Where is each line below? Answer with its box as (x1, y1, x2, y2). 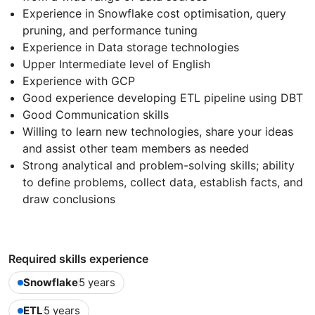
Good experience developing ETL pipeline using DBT (22, 91, 303, 105)
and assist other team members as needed (22, 141, 249, 156)
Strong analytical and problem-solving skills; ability (22, 158, 295, 173)
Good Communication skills (22, 108, 169, 122)
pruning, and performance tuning (22, 23, 198, 38)
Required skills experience (8, 252, 148, 266)
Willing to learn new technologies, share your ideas (22, 124, 293, 139)
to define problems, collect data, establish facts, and (22, 175, 303, 190)
